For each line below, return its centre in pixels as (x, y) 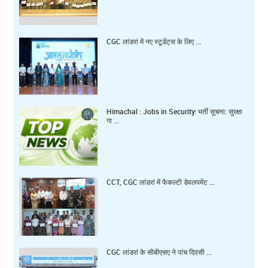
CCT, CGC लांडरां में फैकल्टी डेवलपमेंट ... (161, 182)
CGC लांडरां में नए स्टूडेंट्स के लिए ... (154, 42)
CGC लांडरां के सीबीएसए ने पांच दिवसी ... (159, 252)
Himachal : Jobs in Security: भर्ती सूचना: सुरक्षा (175, 112)
